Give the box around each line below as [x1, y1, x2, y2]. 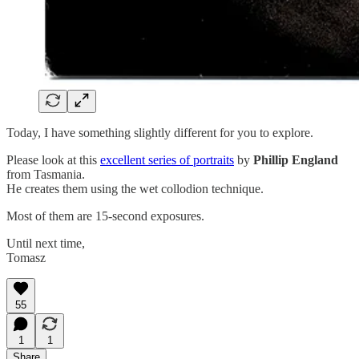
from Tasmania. [6, 167, 85, 181]
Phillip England [253, 152, 338, 167]
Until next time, [6, 236, 85, 250]
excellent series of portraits [100, 152, 234, 167]
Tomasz [6, 250, 46, 264]
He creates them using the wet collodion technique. [6, 181, 264, 196]
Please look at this [6, 152, 100, 167]
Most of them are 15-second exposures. [6, 208, 204, 223]
